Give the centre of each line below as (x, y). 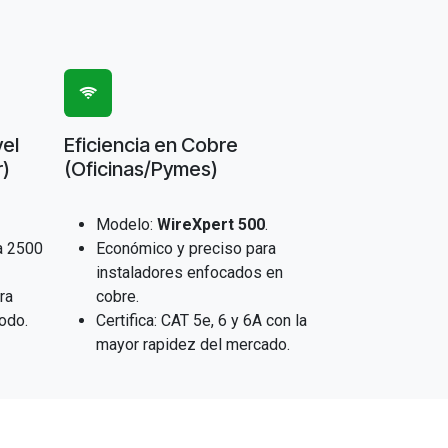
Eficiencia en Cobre (150, 145)
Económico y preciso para (185, 248)
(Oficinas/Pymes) (140, 169)
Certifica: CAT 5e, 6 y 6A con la (201, 320)
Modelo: (126, 224)
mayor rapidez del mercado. (192, 344)
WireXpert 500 (210, 224)
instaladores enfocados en (189, 272)
